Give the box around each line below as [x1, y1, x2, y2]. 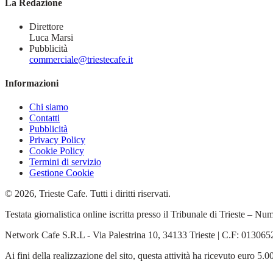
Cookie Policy [29, 146, 84, 157]
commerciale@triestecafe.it [29, 54, 133, 65]
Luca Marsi [29, 32, 73, 43]
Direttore [29, 21, 63, 32]
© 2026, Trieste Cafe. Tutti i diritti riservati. [5, 188, 171, 199]
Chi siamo [29, 102, 68, 113]
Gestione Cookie [29, 168, 94, 179]
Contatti [29, 113, 60, 124]
